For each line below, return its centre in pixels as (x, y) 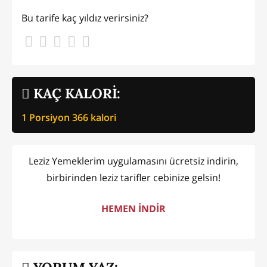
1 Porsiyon (47, 117)
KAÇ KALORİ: (75, 94)
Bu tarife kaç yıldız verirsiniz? (85, 18)
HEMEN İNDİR (133, 209)
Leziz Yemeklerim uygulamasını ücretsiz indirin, (133, 161)
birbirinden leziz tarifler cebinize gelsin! (133, 178)
